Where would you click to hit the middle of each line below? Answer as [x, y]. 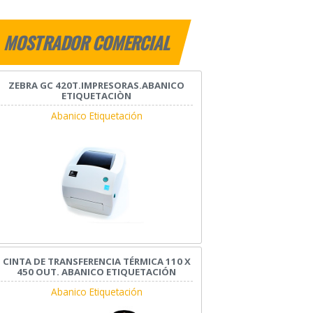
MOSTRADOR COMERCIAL [88, 43]
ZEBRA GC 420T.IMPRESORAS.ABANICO [97, 86]
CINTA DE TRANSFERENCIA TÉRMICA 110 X [96, 261]
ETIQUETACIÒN [97, 96]
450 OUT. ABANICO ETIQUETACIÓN [97, 271]
